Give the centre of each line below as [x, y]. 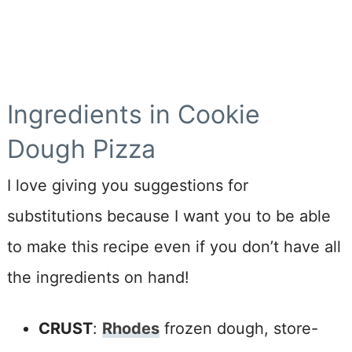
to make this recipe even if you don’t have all [174, 246]
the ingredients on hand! [98, 277]
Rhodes [130, 328]
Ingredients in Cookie [133, 114]
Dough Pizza [81, 148]
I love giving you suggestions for [127, 185]
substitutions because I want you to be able [169, 216]
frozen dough [211, 328]
